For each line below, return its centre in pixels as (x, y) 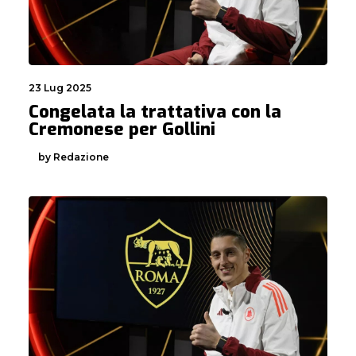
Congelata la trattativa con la (155, 111)
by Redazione (74, 157)
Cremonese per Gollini (122, 129)
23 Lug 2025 (60, 87)
